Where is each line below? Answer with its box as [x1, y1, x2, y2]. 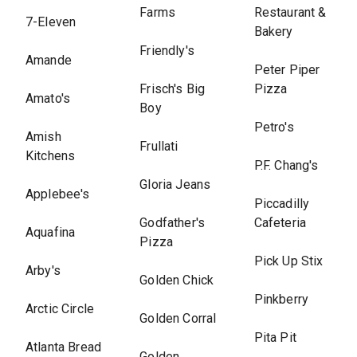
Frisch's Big [139, 81, 206, 96]
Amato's [25, 91, 71, 106]
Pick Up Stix [253, 253, 324, 269]
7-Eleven [25, 14, 76, 29]
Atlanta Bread [25, 339, 101, 355]
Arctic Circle [25, 301, 94, 316]
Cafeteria [253, 215, 306, 230]
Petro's [253, 120, 294, 135]
